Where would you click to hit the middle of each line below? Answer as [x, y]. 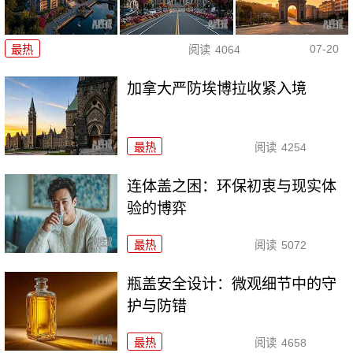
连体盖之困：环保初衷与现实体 [232, 187]
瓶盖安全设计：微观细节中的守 [232, 284]
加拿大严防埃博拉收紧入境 [217, 89]
